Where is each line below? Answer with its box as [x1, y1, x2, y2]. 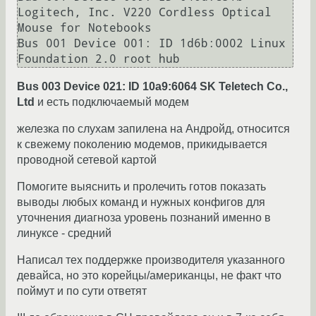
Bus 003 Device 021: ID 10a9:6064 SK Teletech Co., [17, 80, 288, 93]
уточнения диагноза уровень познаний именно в [17, 212, 271, 224]
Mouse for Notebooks [18, 21, 152, 35]
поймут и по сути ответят [17, 285, 147, 298]
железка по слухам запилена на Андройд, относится [17, 123, 290, 135]
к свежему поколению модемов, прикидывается [17, 138, 267, 151]
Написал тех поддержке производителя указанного [17, 254, 285, 267]
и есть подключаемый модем [35, 96, 189, 109]
